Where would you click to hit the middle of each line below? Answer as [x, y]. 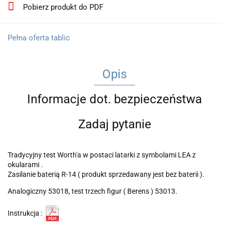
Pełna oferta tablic [39, 38]
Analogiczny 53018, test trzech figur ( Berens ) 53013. [93, 191]
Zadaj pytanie [114, 124]
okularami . [25, 165]
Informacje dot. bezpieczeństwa [114, 99]
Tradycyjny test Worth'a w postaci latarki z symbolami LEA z [102, 155]
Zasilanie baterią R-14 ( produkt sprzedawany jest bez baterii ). [107, 174]
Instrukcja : [26, 213]
